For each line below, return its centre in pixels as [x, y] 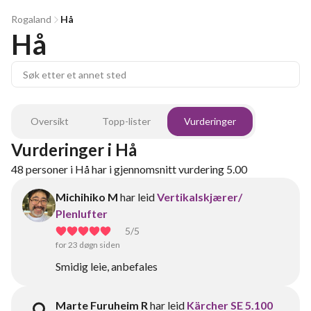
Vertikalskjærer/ [200, 197]
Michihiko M [87, 197]
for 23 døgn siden [88, 245]
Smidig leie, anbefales [107, 266]
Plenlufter [82, 213]
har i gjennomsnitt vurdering [158, 169]
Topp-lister [126, 121]
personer [47, 169]
